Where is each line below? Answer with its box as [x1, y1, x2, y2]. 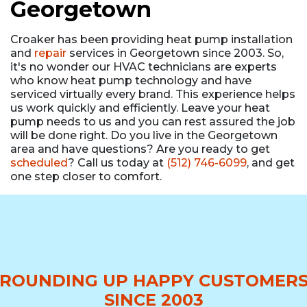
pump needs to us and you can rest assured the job [10, 114, 295, 128]
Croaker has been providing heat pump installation [10, 32, 293, 46]
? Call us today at [68, 156, 167, 169]
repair [34, 46, 66, 60]
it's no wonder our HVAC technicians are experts [10, 60, 277, 73]
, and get [247, 156, 295, 169]
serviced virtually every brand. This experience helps [10, 87, 295, 101]
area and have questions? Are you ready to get [10, 142, 270, 156]
